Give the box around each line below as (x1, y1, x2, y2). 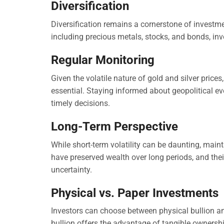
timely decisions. (51, 98, 110, 108)
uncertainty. (51, 164, 92, 174)
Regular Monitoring (51, 53, 154, 67)
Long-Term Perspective (51, 119, 178, 133)
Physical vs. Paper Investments (51, 185, 218, 200)
